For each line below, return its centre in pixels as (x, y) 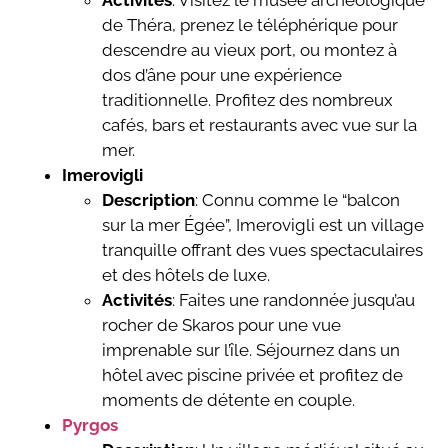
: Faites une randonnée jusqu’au (294, 300)
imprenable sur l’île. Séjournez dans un (251, 350)
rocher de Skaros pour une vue (222, 325)
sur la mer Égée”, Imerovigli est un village (263, 225)
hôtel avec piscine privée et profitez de (253, 375)
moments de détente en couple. (229, 400)
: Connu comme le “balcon (298, 200)
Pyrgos (90, 425)
